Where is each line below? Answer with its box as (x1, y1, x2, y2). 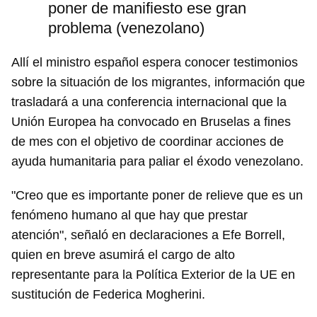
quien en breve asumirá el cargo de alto (11, 248, 235, 263)
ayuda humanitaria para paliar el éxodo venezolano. (11, 154, 304, 169)
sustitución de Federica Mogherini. (11, 287, 205, 302)
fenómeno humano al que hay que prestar (11, 208, 248, 223)
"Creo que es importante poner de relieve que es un (11, 188, 303, 203)
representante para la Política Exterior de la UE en (11, 267, 295, 282)
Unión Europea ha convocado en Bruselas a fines (11, 115, 291, 129)
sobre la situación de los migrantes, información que (11, 75, 305, 90)
